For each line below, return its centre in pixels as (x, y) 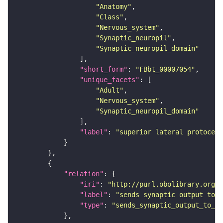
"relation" (84, 174)
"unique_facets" (110, 80)
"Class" (110, 17)
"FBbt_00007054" (165, 69)
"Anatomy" (113, 7)
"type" (92, 205)
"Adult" (110, 90)
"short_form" (104, 69)
